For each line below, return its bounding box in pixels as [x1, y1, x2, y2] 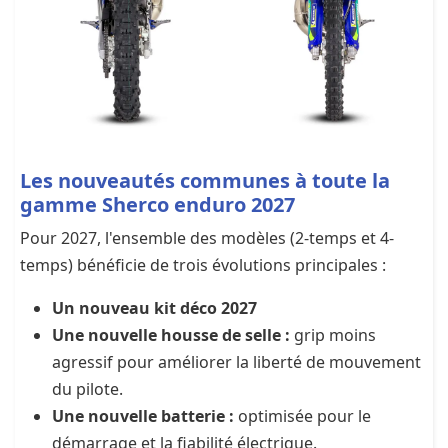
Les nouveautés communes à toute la [20, 166, 390, 194]
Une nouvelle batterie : [52, 404, 234, 427]
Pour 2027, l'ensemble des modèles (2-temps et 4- [20, 226, 394, 249]
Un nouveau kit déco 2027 [52, 296, 257, 319]
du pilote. [52, 377, 123, 400]
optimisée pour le [234, 404, 371, 427]
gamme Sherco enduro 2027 [20, 190, 295, 218]
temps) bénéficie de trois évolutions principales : [20, 253, 386, 276]
